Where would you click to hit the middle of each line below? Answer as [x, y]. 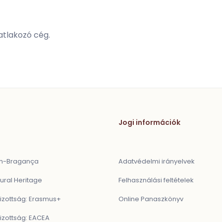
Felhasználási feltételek [156, 180]
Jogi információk [149, 122]
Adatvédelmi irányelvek [157, 161]
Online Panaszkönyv [151, 199]
